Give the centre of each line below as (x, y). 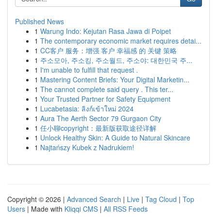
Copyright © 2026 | (37, 199)
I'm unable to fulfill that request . (89, 70)
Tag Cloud (161, 199)
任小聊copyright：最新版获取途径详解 (98, 128)
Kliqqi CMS (81, 209)
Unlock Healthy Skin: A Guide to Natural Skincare (115, 138)
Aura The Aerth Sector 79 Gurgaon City (101, 118)
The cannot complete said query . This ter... (107, 89)
